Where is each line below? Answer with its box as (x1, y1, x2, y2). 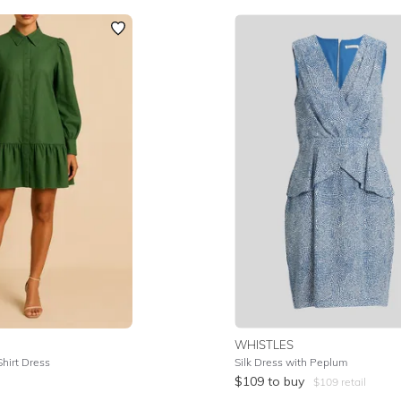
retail (338, 375, 367, 388)
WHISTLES (235, 337, 294, 352)
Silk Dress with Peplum (235, 355, 348, 369)
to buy (268, 373, 305, 389)
